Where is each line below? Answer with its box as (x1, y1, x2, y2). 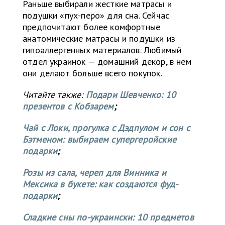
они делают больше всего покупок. (23, 67, 162, 79)
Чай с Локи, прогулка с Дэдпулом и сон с (23, 122, 190, 134)
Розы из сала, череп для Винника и (23, 167, 166, 179)
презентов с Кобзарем (23, 100, 114, 113)
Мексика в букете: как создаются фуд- (23, 178, 178, 190)
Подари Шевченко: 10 (85, 89, 176, 101)
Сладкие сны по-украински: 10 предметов (23, 211, 194, 223)
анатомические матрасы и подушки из (23, 33, 176, 45)
